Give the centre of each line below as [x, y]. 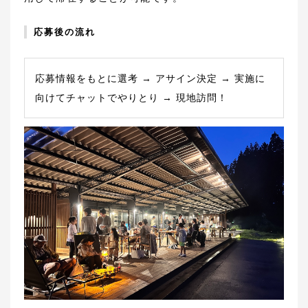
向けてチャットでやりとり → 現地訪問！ [131, 98]
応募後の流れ [65, 32]
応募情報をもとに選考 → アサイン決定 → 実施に [150, 79]
